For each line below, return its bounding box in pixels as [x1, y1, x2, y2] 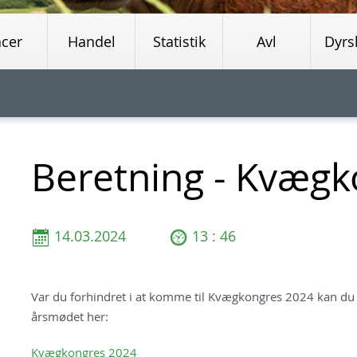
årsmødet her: [30, 308, 108, 324]
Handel [67, 32, 116, 51]
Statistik [152, 32, 206, 51]
